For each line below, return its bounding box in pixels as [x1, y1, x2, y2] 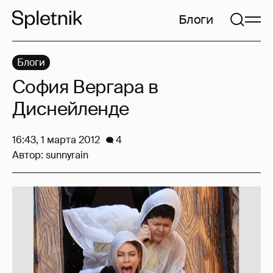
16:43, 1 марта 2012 [12, 133, 100, 146]
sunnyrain [46, 149, 88, 161]
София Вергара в [12, 75, 158, 99]
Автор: [12, 149, 46, 161]
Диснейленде [12, 97, 129, 121]
